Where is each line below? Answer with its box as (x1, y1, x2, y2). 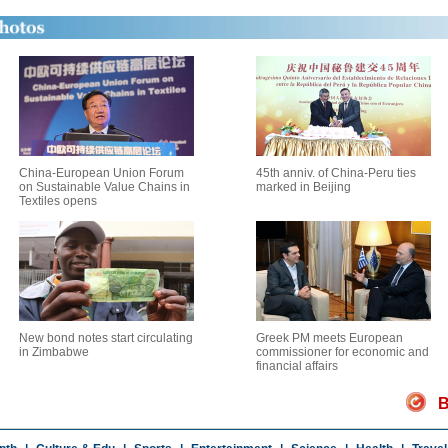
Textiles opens (18, 194, 97, 208)
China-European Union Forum (18, 166, 184, 180)
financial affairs (256, 359, 338, 373)
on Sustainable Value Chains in (18, 180, 190, 194)
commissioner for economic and (256, 345, 429, 359)
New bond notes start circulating (18, 331, 193, 345)
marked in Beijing (256, 180, 351, 194)
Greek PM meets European (256, 331, 403, 345)
